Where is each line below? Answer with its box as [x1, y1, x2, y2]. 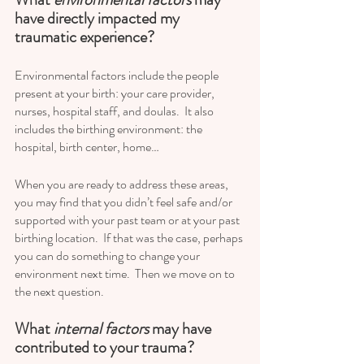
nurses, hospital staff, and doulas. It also [15, 102, 216, 121]
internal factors [50, 317, 149, 341]
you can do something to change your [15, 246, 202, 266]
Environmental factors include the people [15, 66, 221, 85]
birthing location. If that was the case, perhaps [15, 228, 245, 248]
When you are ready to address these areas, [15, 175, 231, 194]
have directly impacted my [15, 6, 183, 31]
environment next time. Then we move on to [15, 264, 237, 284]
